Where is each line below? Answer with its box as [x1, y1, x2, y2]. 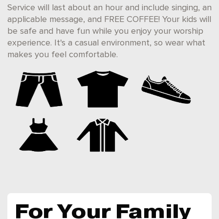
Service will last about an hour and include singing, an [7, 3, 212, 12]
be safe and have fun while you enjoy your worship [7, 27, 203, 36]
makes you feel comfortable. [7, 50, 118, 59]
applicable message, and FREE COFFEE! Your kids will [7, 15, 211, 24]
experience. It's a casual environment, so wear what [7, 39, 205, 47]
